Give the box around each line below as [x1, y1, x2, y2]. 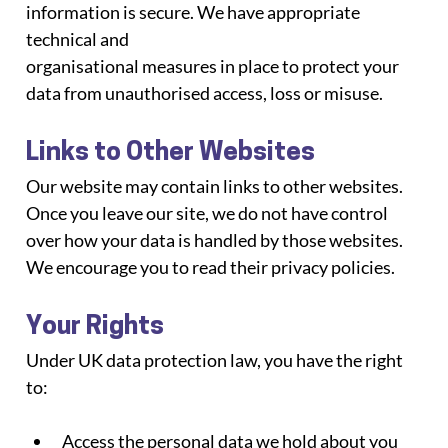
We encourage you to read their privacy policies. [26, 255, 396, 278]
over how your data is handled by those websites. [26, 228, 407, 251]
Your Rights [26, 313, 165, 341]
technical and [26, 27, 130, 50]
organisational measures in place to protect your [26, 54, 403, 77]
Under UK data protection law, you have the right [26, 348, 407, 371]
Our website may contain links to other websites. [26, 174, 407, 197]
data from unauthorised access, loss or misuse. [26, 81, 384, 104]
